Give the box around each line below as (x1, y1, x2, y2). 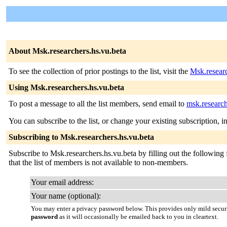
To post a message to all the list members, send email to (9, 99, 186, 108)
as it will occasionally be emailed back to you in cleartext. (58, 213, 218, 220)
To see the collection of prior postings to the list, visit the (9, 67, 190, 75)
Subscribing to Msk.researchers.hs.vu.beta (9, 133, 154, 141)
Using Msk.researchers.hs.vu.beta (9, 83, 124, 92)
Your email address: (31, 178, 94, 186)
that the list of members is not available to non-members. (9, 158, 188, 167)
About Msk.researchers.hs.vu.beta (9, 47, 126, 55)
